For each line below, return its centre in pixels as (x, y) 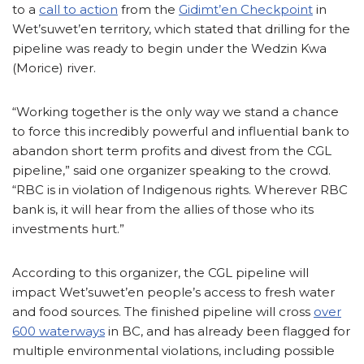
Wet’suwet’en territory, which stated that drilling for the (181, 29)
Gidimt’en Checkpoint (246, 10)
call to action (78, 10)
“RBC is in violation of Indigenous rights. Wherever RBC (180, 190)
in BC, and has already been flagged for (227, 331)
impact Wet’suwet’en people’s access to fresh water (173, 292)
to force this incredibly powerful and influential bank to (181, 132)
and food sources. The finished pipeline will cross (163, 312)
